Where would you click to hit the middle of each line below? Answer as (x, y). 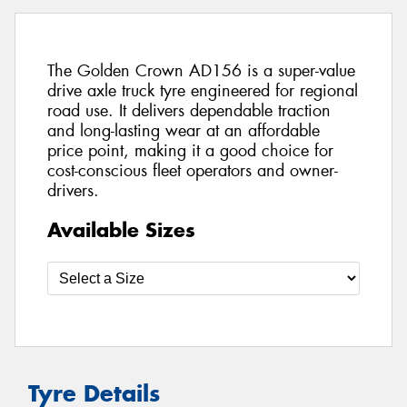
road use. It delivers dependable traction (189, 111)
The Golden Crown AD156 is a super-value (201, 71)
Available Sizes (121, 229)
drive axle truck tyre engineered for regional (203, 91)
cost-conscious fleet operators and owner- (193, 171)
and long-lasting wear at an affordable (184, 131)
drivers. (73, 191)
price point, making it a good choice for (190, 151)
